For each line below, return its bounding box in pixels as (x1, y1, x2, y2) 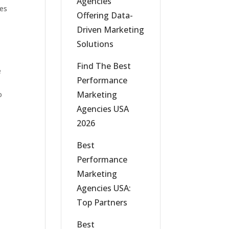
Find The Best (77, 60, 131, 72)
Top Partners (77, 197, 128, 208)
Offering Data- (77, 10, 133, 21)
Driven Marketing (77, 24, 145, 35)
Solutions (77, 38, 114, 50)
